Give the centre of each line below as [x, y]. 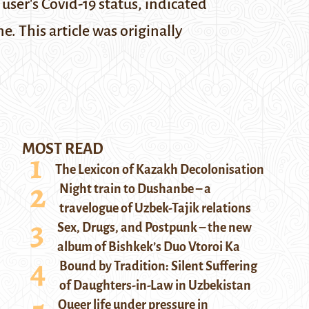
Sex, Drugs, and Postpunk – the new [154, 228]
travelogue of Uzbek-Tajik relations [155, 208]
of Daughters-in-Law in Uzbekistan [155, 286]
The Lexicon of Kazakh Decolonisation [160, 170]
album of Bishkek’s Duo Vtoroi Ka [149, 247]
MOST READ [63, 149]
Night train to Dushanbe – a [135, 189]
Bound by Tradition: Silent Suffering [158, 266]
